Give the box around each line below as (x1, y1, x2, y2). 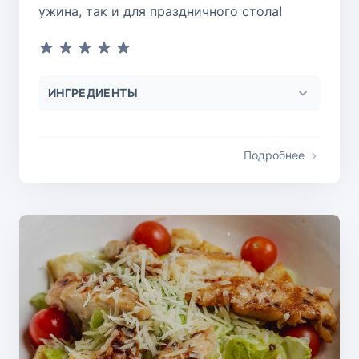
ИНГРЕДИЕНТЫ (48, 86, 138, 100)
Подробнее (244, 148, 305, 163)
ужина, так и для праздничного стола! (38, 3, 282, 20)
